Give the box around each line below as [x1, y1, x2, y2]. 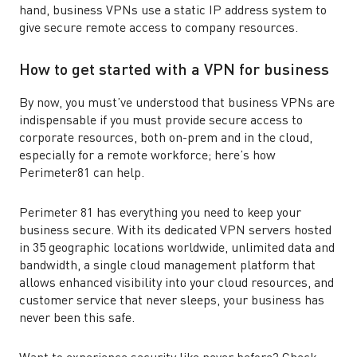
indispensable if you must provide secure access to [19, 115, 303, 127]
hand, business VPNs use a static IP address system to [19, 5, 327, 18]
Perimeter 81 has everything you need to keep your [19, 207, 301, 220]
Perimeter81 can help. [19, 167, 144, 180]
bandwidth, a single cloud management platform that [19, 260, 316, 273]
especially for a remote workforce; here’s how [19, 150, 276, 163]
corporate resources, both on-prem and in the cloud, [19, 132, 312, 145]
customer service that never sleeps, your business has [19, 295, 324, 308]
